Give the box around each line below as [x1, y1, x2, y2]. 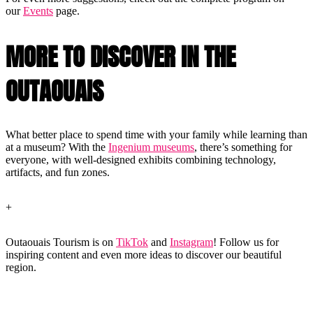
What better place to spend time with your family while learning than [6, 129, 307, 141]
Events [23, 5, 53, 17]
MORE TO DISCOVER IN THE [6, 38, 235, 76]
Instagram [170, 236, 213, 249]
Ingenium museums [108, 141, 194, 154]
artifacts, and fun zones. [6, 166, 112, 179]
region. [6, 261, 39, 274]
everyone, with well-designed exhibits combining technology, [6, 154, 276, 166]
